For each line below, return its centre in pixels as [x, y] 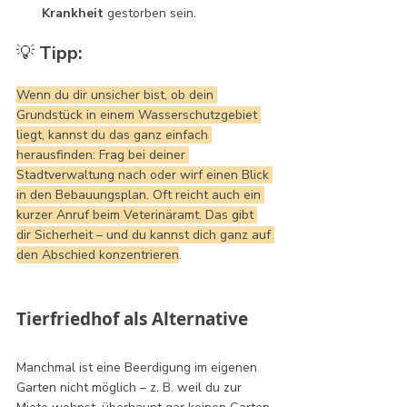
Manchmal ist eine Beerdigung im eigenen [139, 367]
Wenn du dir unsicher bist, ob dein [117, 94]
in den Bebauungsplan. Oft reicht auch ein [140, 194]
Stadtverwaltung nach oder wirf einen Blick [144, 174]
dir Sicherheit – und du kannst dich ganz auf [145, 234]
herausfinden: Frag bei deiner [103, 154]
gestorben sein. [150, 13]
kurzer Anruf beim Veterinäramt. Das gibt [137, 214]
